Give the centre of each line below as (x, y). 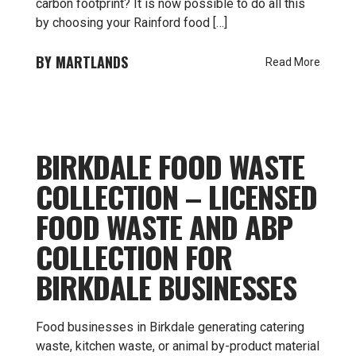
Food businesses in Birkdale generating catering (170, 327)
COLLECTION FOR (134, 257)
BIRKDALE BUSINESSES (166, 287)
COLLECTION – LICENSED (176, 196)
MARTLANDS (92, 62)
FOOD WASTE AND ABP (164, 226)
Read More (293, 62)
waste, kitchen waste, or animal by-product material (178, 346)
